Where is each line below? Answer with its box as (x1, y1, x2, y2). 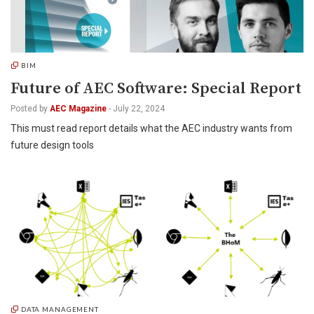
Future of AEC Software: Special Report (11, 78, 301, 99)
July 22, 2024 (113, 104, 165, 114)
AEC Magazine (50, 104, 107, 114)
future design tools (11, 139, 94, 151)
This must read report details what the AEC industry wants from (11, 123, 292, 134)
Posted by (11, 104, 48, 114)
